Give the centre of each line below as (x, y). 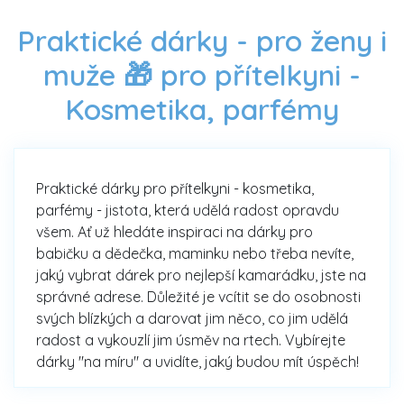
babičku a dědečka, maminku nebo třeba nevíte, (195, 254)
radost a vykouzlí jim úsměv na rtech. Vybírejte (191, 340)
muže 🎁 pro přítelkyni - (202, 75)
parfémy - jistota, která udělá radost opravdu (188, 211)
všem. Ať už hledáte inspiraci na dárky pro (174, 232)
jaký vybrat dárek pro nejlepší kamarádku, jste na (201, 275)
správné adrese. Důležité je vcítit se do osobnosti (198, 297)
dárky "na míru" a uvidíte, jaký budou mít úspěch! (197, 362)
